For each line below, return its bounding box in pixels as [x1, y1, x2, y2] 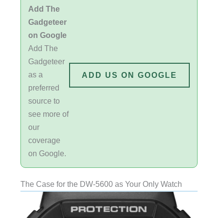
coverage [28, 136, 60, 145]
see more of [28, 109, 69, 119]
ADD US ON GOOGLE [82, 70, 178, 79]
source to [28, 96, 60, 106]
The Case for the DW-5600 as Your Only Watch [20, 180, 182, 189]
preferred [28, 83, 59, 92]
